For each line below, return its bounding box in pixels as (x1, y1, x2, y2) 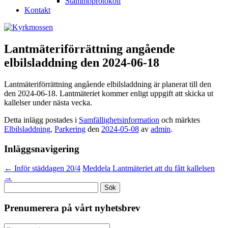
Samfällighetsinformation (79, 115, 159, 124)
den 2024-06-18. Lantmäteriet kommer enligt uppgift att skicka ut (4, 89, 213, 98)
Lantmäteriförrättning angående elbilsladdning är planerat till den (4, 79, 211, 89)
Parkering (54, 124, 85, 133)
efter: (4, 191, 20, 200)
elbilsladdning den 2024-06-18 (4, 55, 159, 69)
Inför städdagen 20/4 (12, 164, 80, 173)
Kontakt (24, 6, 50, 14)
